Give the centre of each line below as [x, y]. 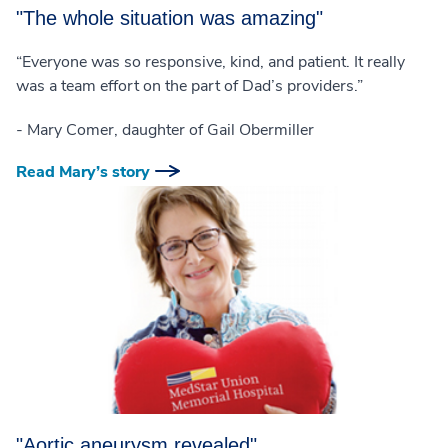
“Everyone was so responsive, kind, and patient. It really [210, 61]
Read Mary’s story [83, 171]
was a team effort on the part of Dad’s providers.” [189, 85]
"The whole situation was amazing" [169, 17]
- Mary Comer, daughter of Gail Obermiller [165, 129]
